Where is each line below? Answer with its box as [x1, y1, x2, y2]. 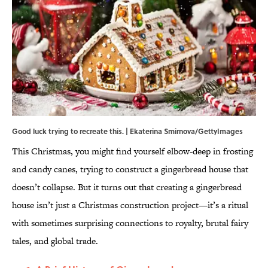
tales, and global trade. [12, 234, 98, 248]
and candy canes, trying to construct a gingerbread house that [12, 163, 248, 176]
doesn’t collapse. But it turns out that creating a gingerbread [12, 181, 242, 194]
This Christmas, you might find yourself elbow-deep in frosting [12, 145, 253, 158]
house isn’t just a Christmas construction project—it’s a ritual [12, 199, 248, 212]
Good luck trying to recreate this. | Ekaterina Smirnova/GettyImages [12, 126, 243, 137]
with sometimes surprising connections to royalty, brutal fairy [12, 217, 248, 230]
